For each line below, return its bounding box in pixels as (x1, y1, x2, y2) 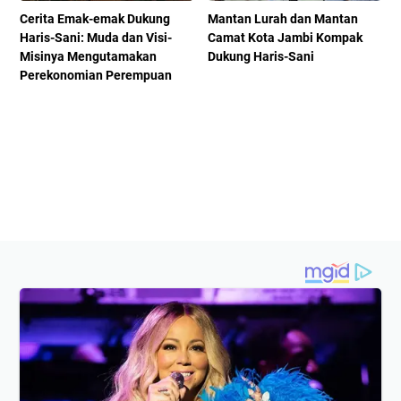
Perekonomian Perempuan (20, 68, 172, 83)
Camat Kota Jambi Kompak (208, 30, 363, 46)
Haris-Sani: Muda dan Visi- (20, 30, 172, 46)
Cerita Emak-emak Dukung (20, 12, 170, 27)
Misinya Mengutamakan (20, 49, 157, 64)
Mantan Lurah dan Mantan (208, 12, 359, 27)
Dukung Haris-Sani (208, 49, 315, 64)
